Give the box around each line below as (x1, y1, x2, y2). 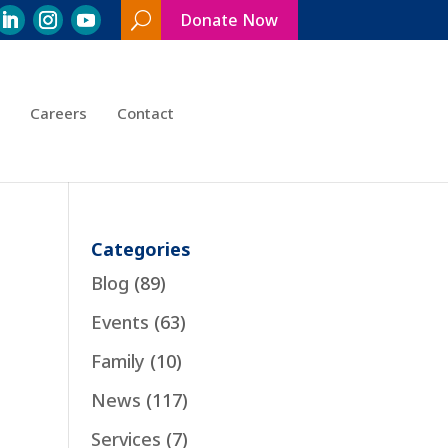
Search (121, 43, 178, 67)
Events (90, 309, 149, 334)
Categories (90, 236, 191, 261)
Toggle (121, 73, 180, 97)
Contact (117, 102, 175, 123)
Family (90, 348, 145, 373)
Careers (30, 102, 88, 123)
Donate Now (181, 9, 278, 31)
